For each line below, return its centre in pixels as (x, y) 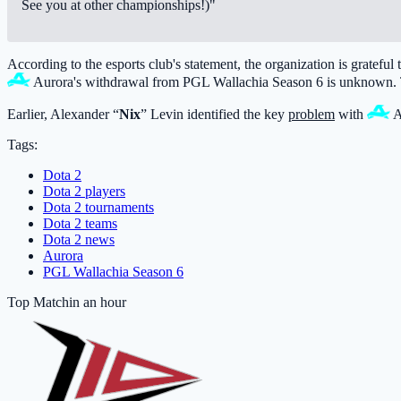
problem (311, 114)
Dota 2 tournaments (98, 207)
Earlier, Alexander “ (63, 114)
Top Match (38, 302)
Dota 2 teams (80, 223)
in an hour (98, 302)
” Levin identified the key (214, 114)
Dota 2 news (79, 239)
